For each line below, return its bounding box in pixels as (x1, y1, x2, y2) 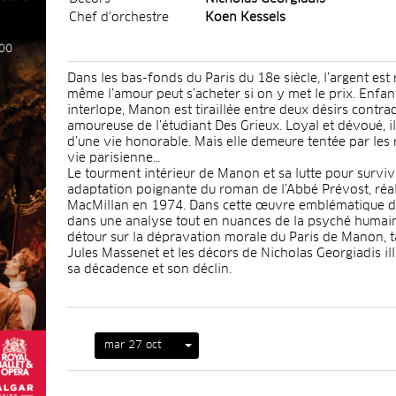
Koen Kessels (205, 11, 286, 24)
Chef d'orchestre (69, 11, 169, 24)
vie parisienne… (67, 151, 161, 164)
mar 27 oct (104, 339, 162, 351)
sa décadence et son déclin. (67, 263, 232, 276)
